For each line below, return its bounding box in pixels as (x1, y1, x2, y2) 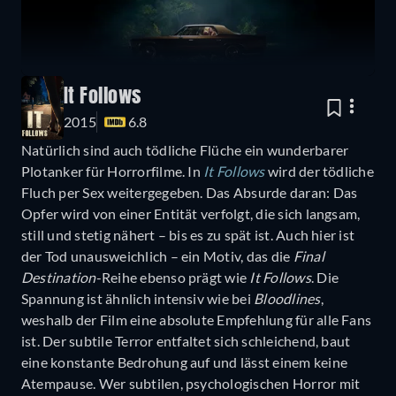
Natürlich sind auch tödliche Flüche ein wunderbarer (21, 141, 349, 158)
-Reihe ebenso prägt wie (95, 268, 250, 286)
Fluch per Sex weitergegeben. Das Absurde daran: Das (21, 183, 358, 201)
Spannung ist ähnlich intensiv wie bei (21, 289, 255, 307)
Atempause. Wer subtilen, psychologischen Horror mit (21, 374, 361, 392)
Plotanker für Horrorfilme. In (21, 162, 204, 179)
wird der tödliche (264, 162, 374, 179)
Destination (21, 268, 96, 286)
